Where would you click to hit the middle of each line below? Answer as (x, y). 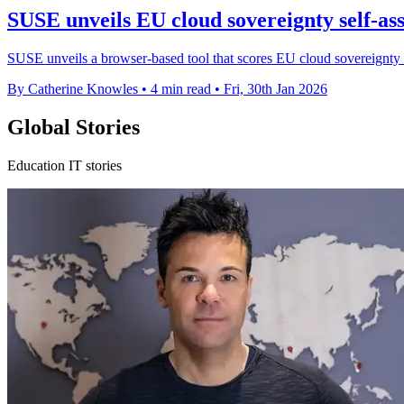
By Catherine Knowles (73, 89)
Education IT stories (64, 165)
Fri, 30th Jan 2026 (275, 89)
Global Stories (73, 128)
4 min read (181, 89)
